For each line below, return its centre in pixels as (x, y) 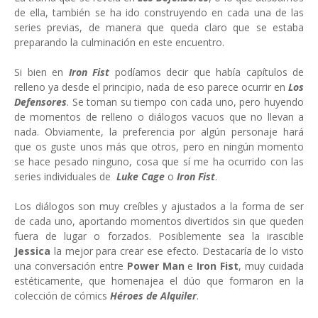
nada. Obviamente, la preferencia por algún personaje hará (159, 132)
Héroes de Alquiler (153, 296)
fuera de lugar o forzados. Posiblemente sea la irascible (159, 236)
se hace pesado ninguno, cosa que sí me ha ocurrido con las (159, 162)
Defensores (40, 102)
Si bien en (42, 72)
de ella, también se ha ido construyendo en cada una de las (159, 13)
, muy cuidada (272, 266)
